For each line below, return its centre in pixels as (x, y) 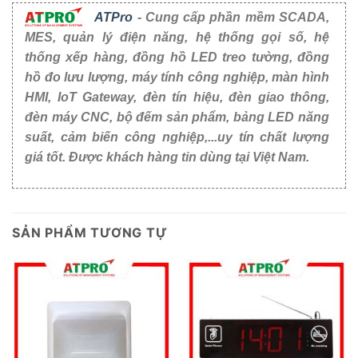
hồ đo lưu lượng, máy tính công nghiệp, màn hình (177, 77)
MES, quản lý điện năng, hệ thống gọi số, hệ (177, 37)
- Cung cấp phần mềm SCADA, (231, 17)
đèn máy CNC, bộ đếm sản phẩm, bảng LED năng (177, 117)
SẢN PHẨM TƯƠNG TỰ (90, 232)
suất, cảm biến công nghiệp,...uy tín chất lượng (177, 137)
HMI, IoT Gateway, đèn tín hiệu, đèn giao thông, (177, 97)
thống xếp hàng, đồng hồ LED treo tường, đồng (177, 57)
